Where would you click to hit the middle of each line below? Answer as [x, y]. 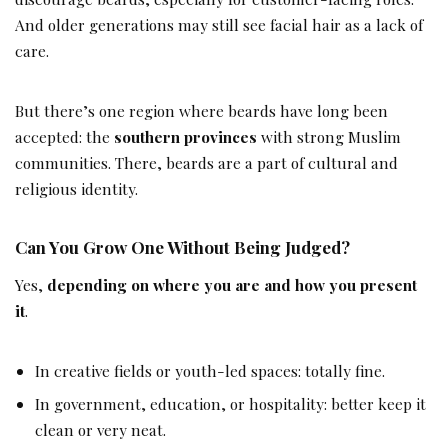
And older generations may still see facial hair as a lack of [219, 25]
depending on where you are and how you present [232, 285]
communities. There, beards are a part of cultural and [206, 163]
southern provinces [185, 137]
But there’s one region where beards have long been [201, 111]
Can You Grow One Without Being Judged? [182, 247]
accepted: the [64, 137]
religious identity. [76, 189]
